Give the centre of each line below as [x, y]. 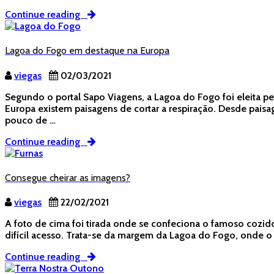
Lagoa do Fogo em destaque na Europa [87, 51]
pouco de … [30, 120]
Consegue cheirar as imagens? [68, 177]
